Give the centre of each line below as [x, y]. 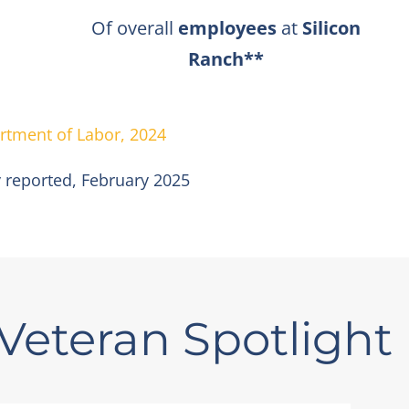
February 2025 [136, 179]
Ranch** [225, 58]
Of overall [134, 27]
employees [227, 27]
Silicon [331, 27]
